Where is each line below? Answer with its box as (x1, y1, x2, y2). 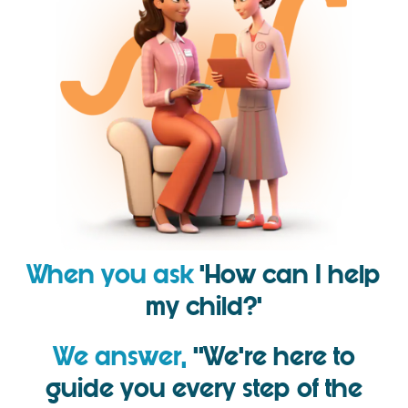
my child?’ (146, 288, 262, 325)
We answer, (53, 338, 187, 375)
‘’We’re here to (186, 338, 355, 375)
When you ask (27, 256, 193, 293)
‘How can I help (193, 256, 381, 293)
